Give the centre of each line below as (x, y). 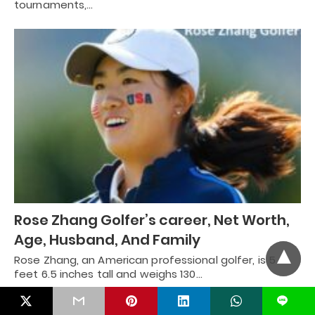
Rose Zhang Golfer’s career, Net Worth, (152, 220)
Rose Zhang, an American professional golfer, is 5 (145, 260)
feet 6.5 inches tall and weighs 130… (108, 274)
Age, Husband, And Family (107, 240)
